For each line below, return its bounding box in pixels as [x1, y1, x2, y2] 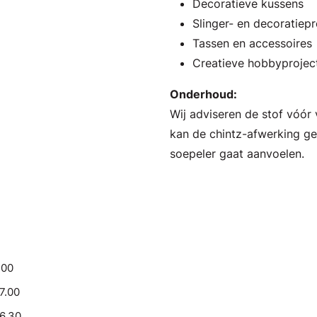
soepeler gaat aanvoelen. [170, 146, 304, 161]
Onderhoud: [170, 87, 237, 101]
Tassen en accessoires [192, 36, 312, 50]
